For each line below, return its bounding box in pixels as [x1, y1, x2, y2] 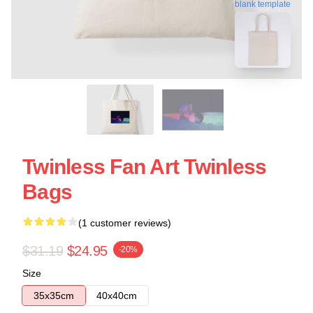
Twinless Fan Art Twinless [22, 155, 267, 178]
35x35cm [34, 290, 74, 301]
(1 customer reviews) [78, 217, 171, 228]
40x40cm [96, 290, 137, 301]
